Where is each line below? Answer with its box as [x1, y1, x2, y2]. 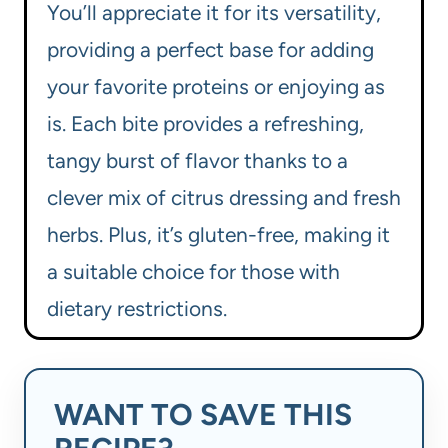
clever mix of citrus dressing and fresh [47, 185, 401, 211]
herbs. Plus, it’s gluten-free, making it [47, 222, 390, 248]
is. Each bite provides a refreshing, [47, 111, 364, 137]
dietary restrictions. [47, 296, 227, 322]
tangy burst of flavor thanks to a [47, 148, 348, 174]
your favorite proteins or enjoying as [47, 74, 385, 100]
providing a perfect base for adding [47, 37, 374, 63]
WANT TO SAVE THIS [54, 396, 352, 434]
